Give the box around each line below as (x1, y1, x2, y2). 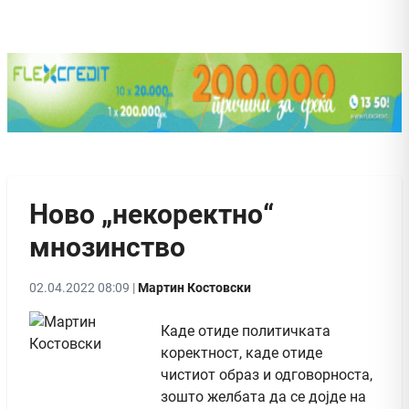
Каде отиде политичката (161, 321, 330, 340)
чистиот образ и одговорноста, (161, 365, 372, 383)
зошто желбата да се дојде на (161, 387, 366, 405)
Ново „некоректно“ (29, 197, 274, 230)
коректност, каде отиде (161, 343, 322, 362)
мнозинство (29, 230, 185, 263)
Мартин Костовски (138, 279, 251, 295)
